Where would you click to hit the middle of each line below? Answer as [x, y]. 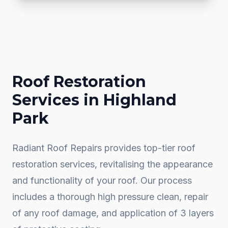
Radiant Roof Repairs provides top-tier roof [104, 148]
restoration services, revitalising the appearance [112, 164]
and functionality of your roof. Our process [102, 180]
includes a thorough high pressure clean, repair [110, 197]
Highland [140, 100]
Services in [58, 100]
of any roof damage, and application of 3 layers [113, 213]
